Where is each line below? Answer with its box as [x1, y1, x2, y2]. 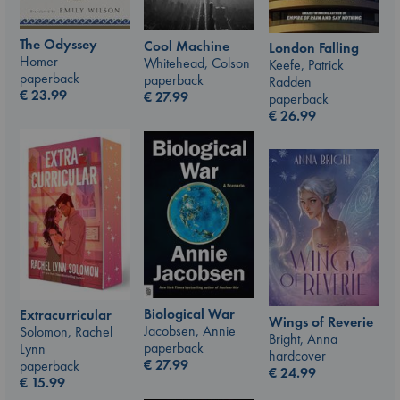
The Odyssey [20, 34, 97, 54]
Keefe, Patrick [269, 55, 344, 74]
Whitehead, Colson [144, 54, 250, 73]
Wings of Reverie [269, 312, 373, 331]
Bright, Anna [269, 329, 337, 348]
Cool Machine [144, 37, 229, 56]
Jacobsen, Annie [144, 321, 236, 341]
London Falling [269, 38, 359, 57]
